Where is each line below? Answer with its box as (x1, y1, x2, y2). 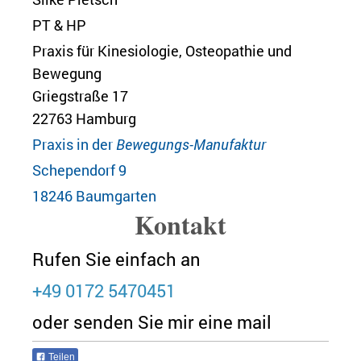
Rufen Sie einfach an (32, 247, 201, 271)
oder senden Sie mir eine (32, 309, 237, 334)
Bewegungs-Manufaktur (116, 134, 266, 154)
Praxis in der (32, 134, 116, 154)
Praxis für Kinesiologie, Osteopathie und (32, 40, 292, 60)
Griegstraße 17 (32, 85, 128, 106)
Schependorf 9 (32, 160, 127, 180)
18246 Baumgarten (32, 185, 156, 205)
